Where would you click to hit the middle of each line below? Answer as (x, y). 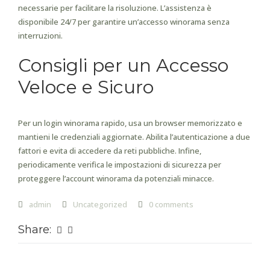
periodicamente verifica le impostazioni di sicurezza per (120, 165)
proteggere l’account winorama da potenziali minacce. (116, 178)
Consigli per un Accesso (123, 65)
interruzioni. (40, 36)
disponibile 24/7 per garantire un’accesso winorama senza (124, 22)
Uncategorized (100, 204)
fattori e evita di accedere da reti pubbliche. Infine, (110, 151)
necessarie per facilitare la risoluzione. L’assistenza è (115, 8)
